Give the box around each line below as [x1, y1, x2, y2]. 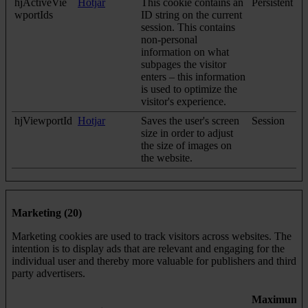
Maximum [252, 294, 300, 306]
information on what [141, 46, 229, 58]
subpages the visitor [141, 58, 226, 71]
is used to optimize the [141, 83, 237, 96]
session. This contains [141, 21, 235, 34]
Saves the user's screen [141, 115, 239, 127]
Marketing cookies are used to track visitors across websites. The [12, 230, 291, 243]
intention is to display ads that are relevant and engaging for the [12, 243, 285, 255]
